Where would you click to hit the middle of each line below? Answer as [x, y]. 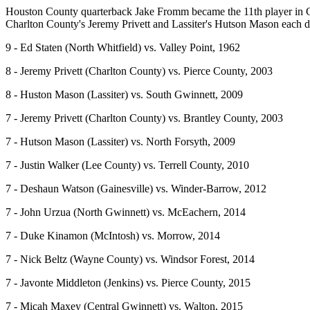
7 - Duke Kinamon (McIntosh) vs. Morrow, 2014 [113, 236]
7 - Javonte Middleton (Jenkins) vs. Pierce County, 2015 [128, 283]
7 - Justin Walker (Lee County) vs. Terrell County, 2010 [127, 165]
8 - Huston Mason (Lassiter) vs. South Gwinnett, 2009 [124, 95]
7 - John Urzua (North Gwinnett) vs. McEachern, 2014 [126, 212]
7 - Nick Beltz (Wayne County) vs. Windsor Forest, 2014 [130, 259]
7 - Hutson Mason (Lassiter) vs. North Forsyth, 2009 [120, 142]
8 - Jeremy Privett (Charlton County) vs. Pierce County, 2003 [139, 71]
